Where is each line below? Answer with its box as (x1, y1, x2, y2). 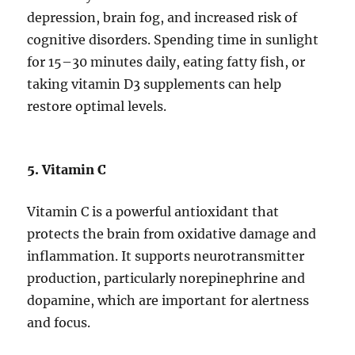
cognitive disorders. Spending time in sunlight (27, 32, 319, 48)
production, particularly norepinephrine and (27, 270, 306, 287)
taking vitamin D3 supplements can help (27, 76, 282, 93)
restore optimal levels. (27, 98, 167, 115)
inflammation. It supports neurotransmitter (27, 248, 305, 265)
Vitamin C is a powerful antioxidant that (27, 204, 280, 220)
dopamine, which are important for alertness (27, 292, 310, 309)
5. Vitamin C (27, 162, 107, 178)
